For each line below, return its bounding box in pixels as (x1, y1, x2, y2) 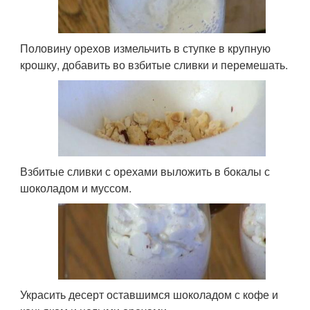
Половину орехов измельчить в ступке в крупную (20, 40, 271, 57)
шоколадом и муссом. (20, 180, 132, 197)
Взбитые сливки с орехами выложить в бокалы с (20, 163, 271, 180)
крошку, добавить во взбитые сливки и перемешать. (20, 57, 289, 73)
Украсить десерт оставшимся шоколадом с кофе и (20, 286, 279, 302)
